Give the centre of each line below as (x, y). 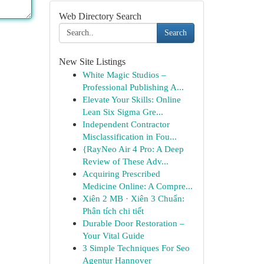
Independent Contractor (126, 124)
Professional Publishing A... (133, 87)
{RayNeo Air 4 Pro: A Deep (133, 149)
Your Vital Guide (113, 235)
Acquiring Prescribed (121, 174)
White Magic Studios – (124, 75)
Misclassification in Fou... (129, 136)
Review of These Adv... (125, 161)
